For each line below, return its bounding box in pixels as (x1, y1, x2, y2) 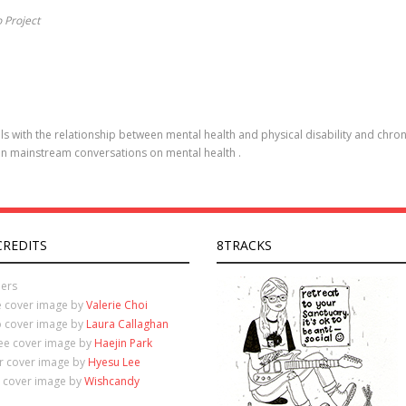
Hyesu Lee (88, 354, 141, 370)
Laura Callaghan (86, 316, 169, 332)
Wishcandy (84, 373, 140, 389)
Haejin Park (94, 335, 153, 351)
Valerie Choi (86, 297, 149, 313)
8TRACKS (216, 237, 272, 254)
